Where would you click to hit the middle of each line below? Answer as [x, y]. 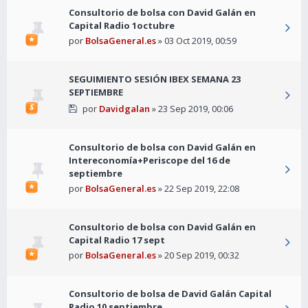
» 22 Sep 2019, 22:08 [198, 189]
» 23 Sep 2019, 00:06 [191, 109]
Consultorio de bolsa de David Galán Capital [170, 294]
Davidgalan [124, 109]
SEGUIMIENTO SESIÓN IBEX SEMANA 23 [155, 79]
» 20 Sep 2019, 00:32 [198, 255]
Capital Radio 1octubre [122, 26]
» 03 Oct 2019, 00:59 [196, 41]
